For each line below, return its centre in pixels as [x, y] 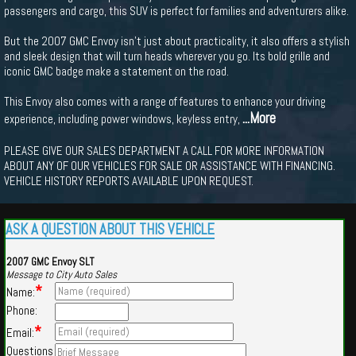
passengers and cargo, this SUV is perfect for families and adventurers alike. [176, 11]
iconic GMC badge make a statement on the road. [116, 71]
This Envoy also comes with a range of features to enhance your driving [165, 101]
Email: [20, 333]
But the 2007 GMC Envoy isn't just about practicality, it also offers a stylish [177, 41]
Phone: [22, 310]
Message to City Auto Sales [62, 275]
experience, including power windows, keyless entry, [123, 119]
